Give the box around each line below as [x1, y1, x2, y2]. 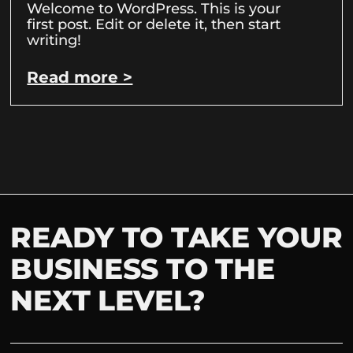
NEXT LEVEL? [10, 282, 205, 318]
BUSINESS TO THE [10, 251, 275, 286]
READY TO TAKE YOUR [10, 219, 343, 255]
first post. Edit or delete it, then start [27, 16, 281, 34]
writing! [27, 32, 82, 50]
